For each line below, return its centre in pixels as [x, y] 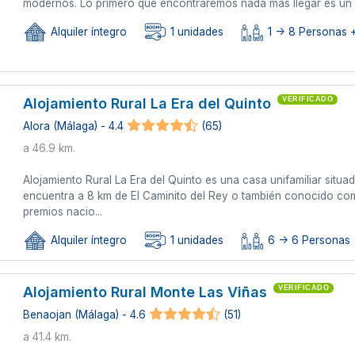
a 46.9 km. [50, 148]
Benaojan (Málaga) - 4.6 [85, 315]
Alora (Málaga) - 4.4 [74, 126]
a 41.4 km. [48, 336]
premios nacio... [63, 211]
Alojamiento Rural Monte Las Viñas [145, 292]
